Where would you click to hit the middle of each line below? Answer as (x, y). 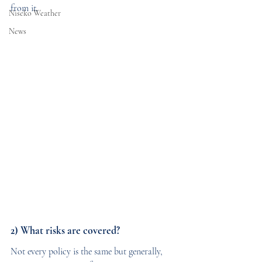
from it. (24, 8)
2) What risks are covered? (65, 230)
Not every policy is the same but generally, (88, 251)
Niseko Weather (35, 13)
